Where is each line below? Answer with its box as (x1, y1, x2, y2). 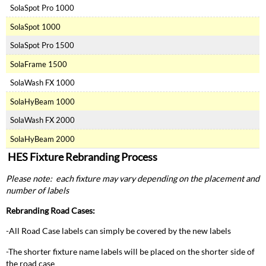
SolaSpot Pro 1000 (9, 2, 74, 12)
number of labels (6, 185, 69, 195)
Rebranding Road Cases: (6, 205, 96, 216)
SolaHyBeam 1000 (9, 96, 75, 106)
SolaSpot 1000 (9, 21, 61, 31)
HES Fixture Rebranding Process (8, 150, 158, 164)
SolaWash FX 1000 (9, 77, 75, 87)
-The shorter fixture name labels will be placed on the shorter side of (6, 246, 255, 256)
